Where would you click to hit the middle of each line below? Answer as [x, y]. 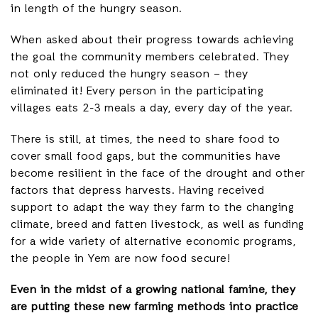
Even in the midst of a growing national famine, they [153, 290]
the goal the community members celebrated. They [150, 57]
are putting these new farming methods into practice [155, 307]
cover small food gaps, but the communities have [146, 157]
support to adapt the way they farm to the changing [152, 208]
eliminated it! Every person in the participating [137, 92]
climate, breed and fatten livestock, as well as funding [158, 225]
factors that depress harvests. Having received [137, 191]
